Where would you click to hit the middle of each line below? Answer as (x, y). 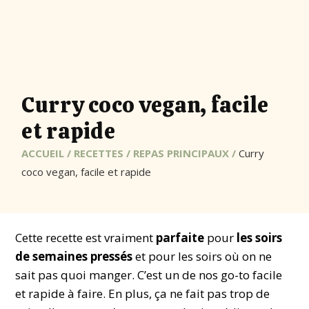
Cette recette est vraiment (86, 238)
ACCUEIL (43, 153)
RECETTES (99, 153)
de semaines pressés (74, 257)
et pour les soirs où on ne (202, 257)
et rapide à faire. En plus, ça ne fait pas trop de (143, 294)
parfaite (180, 238)
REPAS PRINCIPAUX (181, 153)
